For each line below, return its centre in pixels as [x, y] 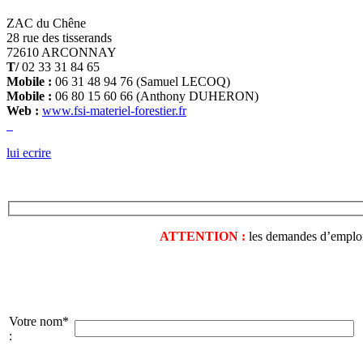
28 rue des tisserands [59, 37]
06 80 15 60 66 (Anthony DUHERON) [155, 96]
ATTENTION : [202, 237]
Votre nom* [39, 322]
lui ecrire [29, 152]
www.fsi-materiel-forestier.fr [114, 110]
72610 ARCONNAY [62, 52]
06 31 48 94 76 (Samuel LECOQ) [141, 81]
